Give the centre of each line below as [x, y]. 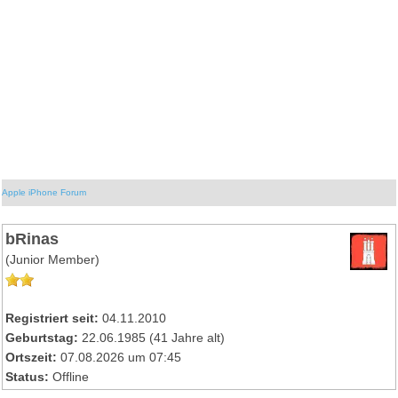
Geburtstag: [42, 338]
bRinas [32, 238]
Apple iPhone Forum [44, 192]
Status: [28, 377]
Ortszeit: [32, 357]
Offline [71, 377]
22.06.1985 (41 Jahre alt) [152, 338]
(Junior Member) [53, 259]
